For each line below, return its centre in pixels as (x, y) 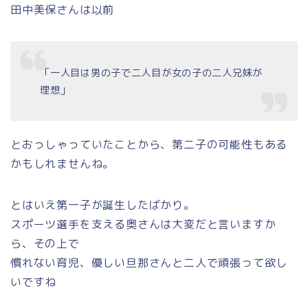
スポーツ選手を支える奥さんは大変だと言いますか (143, 224)
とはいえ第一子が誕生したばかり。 (103, 205)
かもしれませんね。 (63, 164)
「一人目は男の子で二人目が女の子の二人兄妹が (152, 73)
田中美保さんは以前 (63, 9)
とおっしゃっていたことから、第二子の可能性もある (149, 145)
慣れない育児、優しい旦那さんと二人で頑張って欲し (149, 263)
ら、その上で (45, 244)
